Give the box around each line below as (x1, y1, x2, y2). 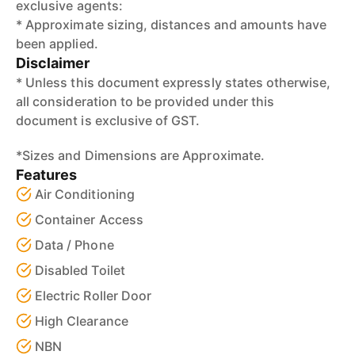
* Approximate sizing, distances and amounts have (16, 17, 327, 32)
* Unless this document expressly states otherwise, (16, 74, 331, 90)
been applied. (16, 36, 98, 52)
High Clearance (35, 313, 128, 329)
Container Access (35, 212, 143, 227)
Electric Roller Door (35, 288, 151, 303)
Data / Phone (35, 237, 114, 253)
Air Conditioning (35, 186, 135, 202)
